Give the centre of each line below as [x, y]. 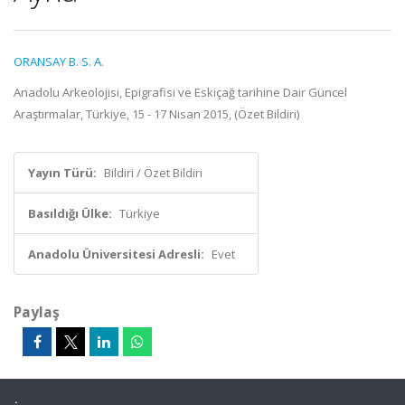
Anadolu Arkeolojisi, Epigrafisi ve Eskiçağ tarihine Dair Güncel [180, 92]
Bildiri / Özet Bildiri [153, 173]
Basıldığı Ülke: [70, 213]
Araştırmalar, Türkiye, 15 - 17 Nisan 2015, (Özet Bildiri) [156, 114]
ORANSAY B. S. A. [59, 61]
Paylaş [37, 312]
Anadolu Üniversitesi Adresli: [116, 254]
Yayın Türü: [62, 173]
